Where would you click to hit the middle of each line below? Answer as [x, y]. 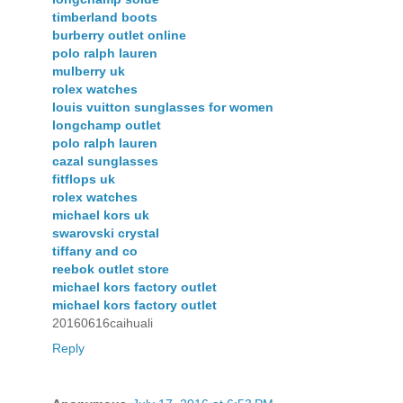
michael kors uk [101, 215]
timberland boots [105, 18]
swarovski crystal [106, 233]
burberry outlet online [119, 36]
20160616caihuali [103, 323]
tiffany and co [95, 251]
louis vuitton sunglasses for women [163, 107]
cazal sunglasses [105, 161]
